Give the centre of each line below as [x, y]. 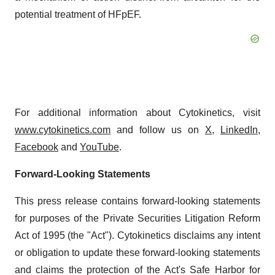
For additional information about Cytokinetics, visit [137, 113]
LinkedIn [239, 130]
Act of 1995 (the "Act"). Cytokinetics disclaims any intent [137, 235]
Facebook [37, 147]
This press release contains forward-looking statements [137, 201]
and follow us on [158, 130]
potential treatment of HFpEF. [78, 14]
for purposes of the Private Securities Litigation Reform [137, 218]
